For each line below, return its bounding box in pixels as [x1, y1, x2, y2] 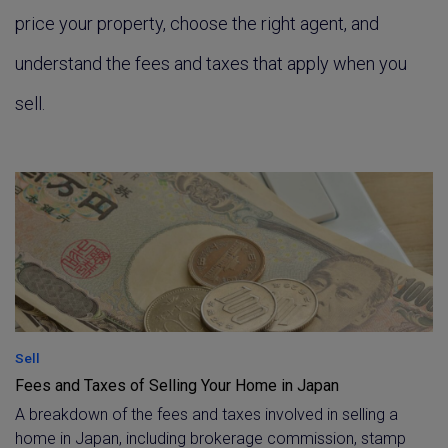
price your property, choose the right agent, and [15, 13, 379, 34]
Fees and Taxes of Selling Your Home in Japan [15, 376, 339, 395]
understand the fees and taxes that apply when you [15, 53, 407, 74]
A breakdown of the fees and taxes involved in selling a [15, 405, 398, 424]
